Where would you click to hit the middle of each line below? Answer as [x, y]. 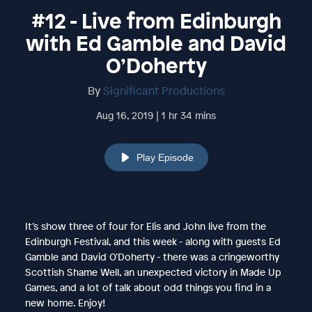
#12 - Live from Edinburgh [156, 21]
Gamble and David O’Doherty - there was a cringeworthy [152, 256]
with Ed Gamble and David [156, 43]
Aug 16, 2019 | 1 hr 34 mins [156, 115]
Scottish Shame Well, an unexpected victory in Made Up [153, 272]
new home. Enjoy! [65, 302]
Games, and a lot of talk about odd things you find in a [148, 287]
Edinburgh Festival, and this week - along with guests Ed [153, 241]
